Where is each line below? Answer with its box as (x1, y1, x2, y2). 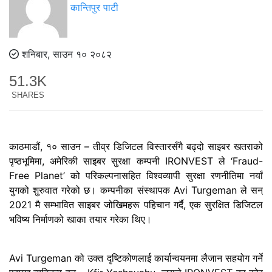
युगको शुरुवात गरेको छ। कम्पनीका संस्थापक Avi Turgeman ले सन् (9, 183, 263, 196)
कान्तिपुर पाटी (70, 1, 118, 14)
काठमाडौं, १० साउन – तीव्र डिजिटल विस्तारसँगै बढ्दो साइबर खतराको (9, 140, 263, 152)
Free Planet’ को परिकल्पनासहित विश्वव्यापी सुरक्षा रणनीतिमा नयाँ (9, 169, 263, 182)
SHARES (12, 90, 44, 100)
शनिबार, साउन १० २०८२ (19, 48, 112, 60)
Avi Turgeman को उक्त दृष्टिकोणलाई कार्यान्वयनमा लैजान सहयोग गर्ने (9, 251, 263, 264)
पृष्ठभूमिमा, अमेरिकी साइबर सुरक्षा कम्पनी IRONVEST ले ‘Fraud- (9, 154, 263, 167)
